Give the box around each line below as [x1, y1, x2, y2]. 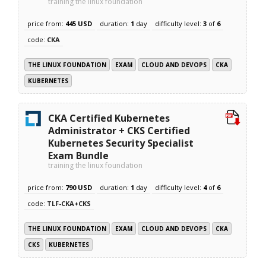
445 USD [65, 18, 93, 28]
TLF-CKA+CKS [47, 198, 91, 208]
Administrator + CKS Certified [48, 123, 191, 137]
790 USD [65, 182, 93, 192]
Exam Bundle [48, 148, 109, 162]
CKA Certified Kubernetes [48, 111, 170, 125]
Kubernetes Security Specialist [48, 136, 194, 150]
